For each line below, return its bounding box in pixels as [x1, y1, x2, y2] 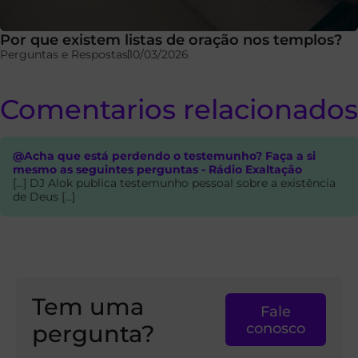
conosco [246, 319, 306, 336]
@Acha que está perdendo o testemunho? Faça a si [13, 148, 316, 163]
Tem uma [32, 292, 144, 320]
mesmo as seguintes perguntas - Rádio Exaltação [13, 161, 302, 177]
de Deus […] [13, 189, 75, 204]
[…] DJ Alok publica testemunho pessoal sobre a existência [13, 175, 336, 190]
